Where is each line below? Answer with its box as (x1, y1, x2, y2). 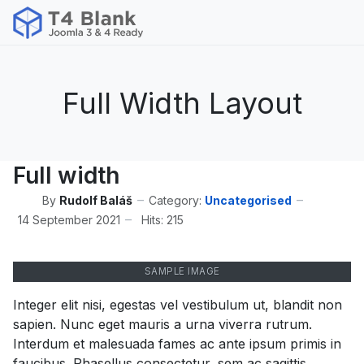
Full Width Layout (62, 85, 302, 121)
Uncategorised (205, 193, 292, 207)
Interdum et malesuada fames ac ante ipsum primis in (13, 336, 341, 352)
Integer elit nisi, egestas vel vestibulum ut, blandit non (13, 297, 342, 313)
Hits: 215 (141, 212, 184, 227)
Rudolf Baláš (59, 193, 132, 207)
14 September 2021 (18, 212, 120, 227)
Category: (149, 193, 201, 207)
